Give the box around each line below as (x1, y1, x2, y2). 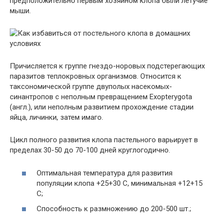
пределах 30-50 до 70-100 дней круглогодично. (10, 146, 170, 155)
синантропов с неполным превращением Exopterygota (10, 92, 192, 102)
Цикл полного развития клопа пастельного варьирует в (10, 135, 198, 145)
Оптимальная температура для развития (37, 168, 173, 177)
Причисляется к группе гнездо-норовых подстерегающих (10, 62, 205, 71)
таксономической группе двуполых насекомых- (10, 82, 172, 91)
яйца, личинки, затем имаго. (10, 113, 103, 122)
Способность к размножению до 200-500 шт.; (37, 204, 191, 214)
